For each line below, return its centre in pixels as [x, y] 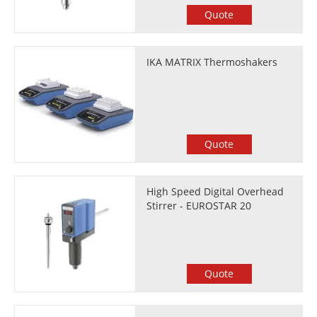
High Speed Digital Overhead [215, 191]
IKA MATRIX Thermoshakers [212, 62]
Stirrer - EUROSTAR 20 [199, 206]
